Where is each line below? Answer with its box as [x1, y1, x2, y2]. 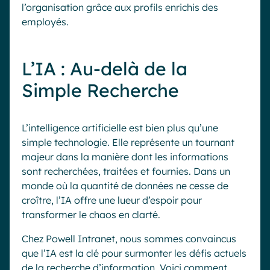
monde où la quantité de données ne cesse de [22, 180, 228, 192]
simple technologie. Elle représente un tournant [22, 136, 234, 148]
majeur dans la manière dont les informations [22, 151, 228, 163]
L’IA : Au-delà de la [22, 57, 187, 80]
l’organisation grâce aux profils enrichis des [22, 1, 218, 13]
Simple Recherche [22, 79, 179, 102]
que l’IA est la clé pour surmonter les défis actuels [22, 247, 246, 259]
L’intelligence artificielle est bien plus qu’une [22, 122, 218, 134]
